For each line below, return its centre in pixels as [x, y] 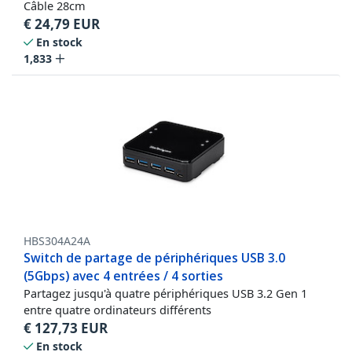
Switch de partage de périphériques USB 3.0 [154, 258]
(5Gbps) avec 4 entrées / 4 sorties [123, 276]
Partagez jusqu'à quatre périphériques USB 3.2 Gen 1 [165, 293]
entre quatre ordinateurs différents [117, 310]
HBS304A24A [57, 241]
